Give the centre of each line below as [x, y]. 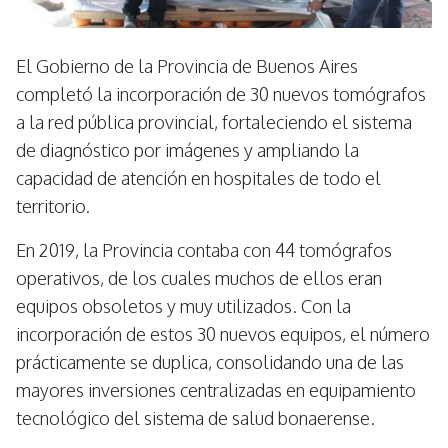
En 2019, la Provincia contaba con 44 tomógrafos [204, 250]
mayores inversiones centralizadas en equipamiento [216, 390]
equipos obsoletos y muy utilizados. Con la [183, 306]
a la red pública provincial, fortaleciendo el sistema [214, 122]
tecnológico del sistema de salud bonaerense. [195, 418]
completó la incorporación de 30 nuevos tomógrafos [221, 94]
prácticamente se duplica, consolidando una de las [210, 362]
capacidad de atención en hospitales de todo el [198, 178]
